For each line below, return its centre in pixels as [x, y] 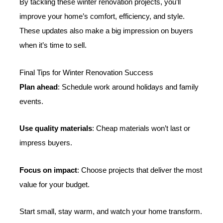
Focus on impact [49, 170]
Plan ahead [39, 87]
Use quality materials [56, 129]
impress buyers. [46, 143]
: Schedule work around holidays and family [128, 87]
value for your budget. [55, 184]
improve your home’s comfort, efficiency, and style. [102, 17]
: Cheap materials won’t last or [141, 129]
